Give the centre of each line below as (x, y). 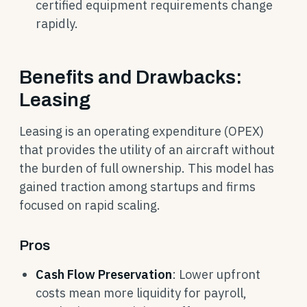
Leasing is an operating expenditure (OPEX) (142, 131)
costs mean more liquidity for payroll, (141, 293)
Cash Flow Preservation (104, 274)
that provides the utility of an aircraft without (147, 150)
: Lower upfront (216, 274)
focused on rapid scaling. (90, 205)
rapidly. (57, 24)
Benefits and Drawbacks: (131, 77)
